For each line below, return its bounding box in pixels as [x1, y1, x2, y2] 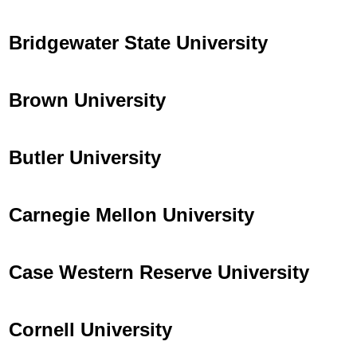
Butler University [9, 146, 161, 168]
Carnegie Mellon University [9, 203, 254, 226]
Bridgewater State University [9, 31, 268, 53]
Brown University [9, 88, 166, 111]
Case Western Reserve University [9, 261, 309, 283]
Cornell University [9, 318, 172, 340]
